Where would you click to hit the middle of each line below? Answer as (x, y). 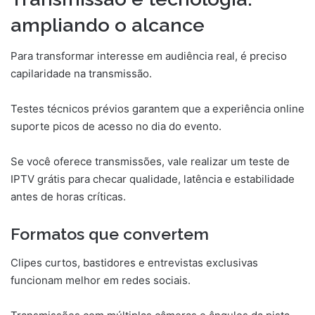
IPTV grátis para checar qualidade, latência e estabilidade (153, 179)
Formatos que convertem (110, 234)
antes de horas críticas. (68, 197)
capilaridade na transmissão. (81, 74)
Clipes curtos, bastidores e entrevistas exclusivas (134, 262)
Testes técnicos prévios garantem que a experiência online (157, 109)
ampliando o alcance (108, 25)
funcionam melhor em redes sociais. (101, 280)
